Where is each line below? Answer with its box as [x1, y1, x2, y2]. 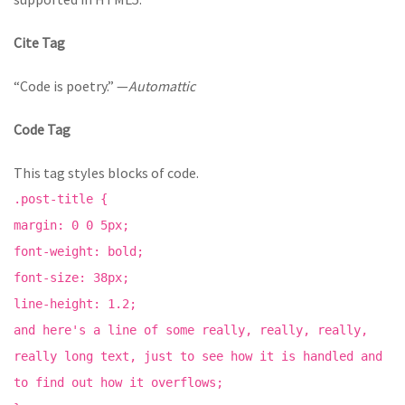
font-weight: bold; [14, 244, 144, 259]
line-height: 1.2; [14, 297, 137, 311]
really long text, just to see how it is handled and [14, 349, 382, 363]
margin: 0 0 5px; [14, 218, 129, 232]
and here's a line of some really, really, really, [14, 323, 368, 337]
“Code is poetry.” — [14, 77, 128, 95]
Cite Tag [14, 33, 65, 52]
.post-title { [14, 192, 108, 206]
